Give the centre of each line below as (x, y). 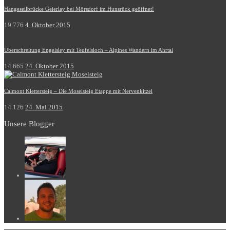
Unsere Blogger (29, 124)
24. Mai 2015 (44, 107)
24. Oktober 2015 (50, 66)
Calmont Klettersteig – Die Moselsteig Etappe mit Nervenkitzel (78, 91)
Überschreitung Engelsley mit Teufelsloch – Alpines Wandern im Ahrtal (89, 50)
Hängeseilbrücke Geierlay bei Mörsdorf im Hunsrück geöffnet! (79, 9)
